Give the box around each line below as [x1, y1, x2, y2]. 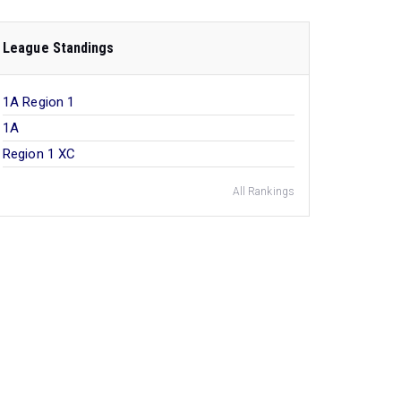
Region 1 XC [3, 146, 76, 162]
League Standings [3, 39, 115, 56]
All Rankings [232, 185, 294, 198]
